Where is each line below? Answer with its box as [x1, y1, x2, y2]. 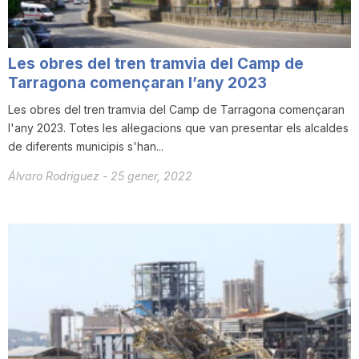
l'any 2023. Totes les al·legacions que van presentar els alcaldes [8, 121, 349, 135]
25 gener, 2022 [111, 169, 192, 184]
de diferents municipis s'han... [8, 139, 163, 154]
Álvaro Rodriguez [8, 169, 103, 184]
